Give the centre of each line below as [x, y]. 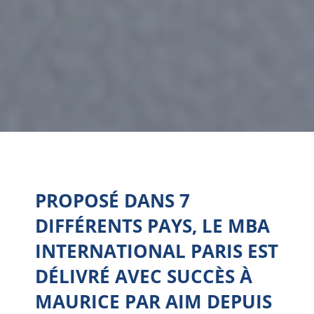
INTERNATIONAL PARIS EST [157, 251]
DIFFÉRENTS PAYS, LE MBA [152, 226]
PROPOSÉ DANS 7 [112, 200]
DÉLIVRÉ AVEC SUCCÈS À [144, 276]
